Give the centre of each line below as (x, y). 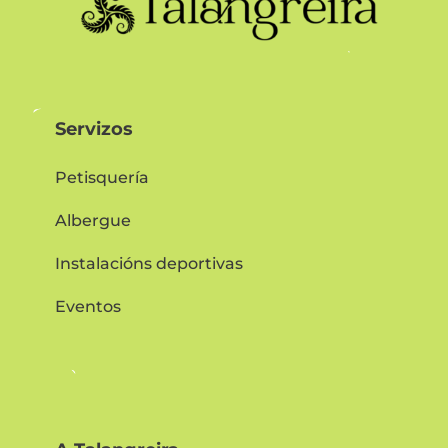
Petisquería (101, 178)
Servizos (93, 129)
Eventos (87, 307)
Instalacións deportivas (148, 264)
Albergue (92, 221)
